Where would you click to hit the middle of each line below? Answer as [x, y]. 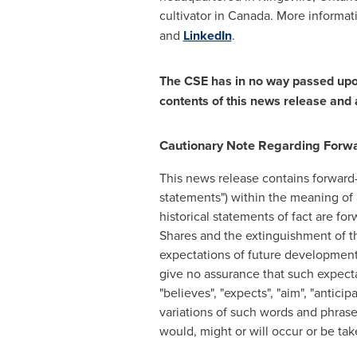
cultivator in [193, 16]
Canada [249, 16]
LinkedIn [207, 36]
